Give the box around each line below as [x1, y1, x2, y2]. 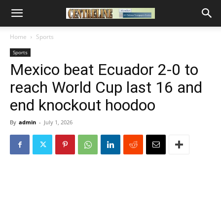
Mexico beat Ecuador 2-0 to [10, 60, 198, 79]
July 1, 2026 [44, 118, 73, 126]
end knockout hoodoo [10, 96, 155, 114]
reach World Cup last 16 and [10, 78, 202, 97]
